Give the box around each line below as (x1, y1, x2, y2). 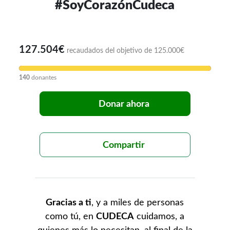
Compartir (103, 141, 145, 150)
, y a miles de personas (91, 198, 184, 208)
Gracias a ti (46, 198, 92, 208)
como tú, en (45, 212, 97, 222)
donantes (30, 74, 57, 81)
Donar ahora (98, 100, 149, 109)
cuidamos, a (134, 212, 185, 222)
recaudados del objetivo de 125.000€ (67, 47, 185, 55)
